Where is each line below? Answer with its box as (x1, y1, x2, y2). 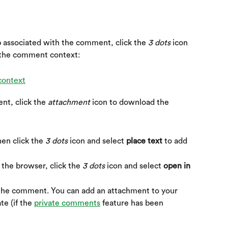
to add (162, 137, 189, 146)
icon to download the (90, 98, 171, 106)
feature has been (100, 199, 165, 208)
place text (126, 137, 162, 146)
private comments (34, 199, 100, 208)
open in (163, 162, 192, 170)
